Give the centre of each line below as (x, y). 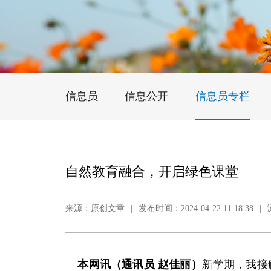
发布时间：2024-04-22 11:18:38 (196, 208)
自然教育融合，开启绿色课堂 (152, 171)
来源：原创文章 (95, 208)
